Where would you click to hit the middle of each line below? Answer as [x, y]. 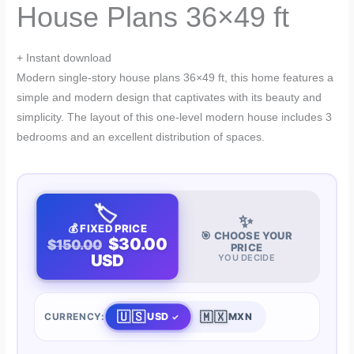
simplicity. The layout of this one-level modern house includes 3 [175, 117]
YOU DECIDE [246, 257]
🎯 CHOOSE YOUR [247, 235]
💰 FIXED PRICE [107, 229]
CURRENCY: [75, 317]
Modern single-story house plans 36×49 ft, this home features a [175, 77]
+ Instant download [64, 58]
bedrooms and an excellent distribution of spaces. [141, 137]
